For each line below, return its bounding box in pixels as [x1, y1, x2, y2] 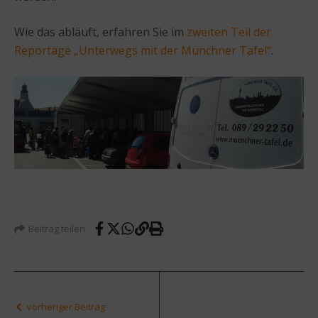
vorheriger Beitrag [27, 300, 105, 314]
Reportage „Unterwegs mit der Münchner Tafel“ [14, 42, 271, 58]
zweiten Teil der [187, 23, 271, 40]
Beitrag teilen [28, 221, 85, 235]
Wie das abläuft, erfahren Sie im [14, 23, 187, 40]
